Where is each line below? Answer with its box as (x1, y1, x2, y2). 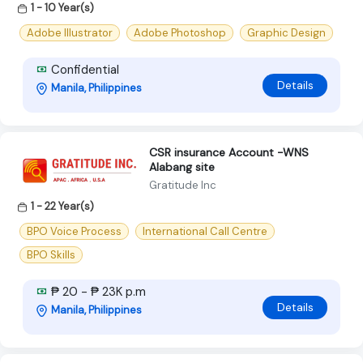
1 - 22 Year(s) (31, 199, 94, 214)
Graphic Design (247, 26, 326, 41)
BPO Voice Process (27, 224, 122, 239)
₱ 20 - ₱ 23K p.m (48, 284, 146, 301)
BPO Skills (27, 248, 75, 263)
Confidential (48, 62, 119, 79)
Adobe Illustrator (27, 26, 113, 41)
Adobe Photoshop (134, 26, 226, 41)
